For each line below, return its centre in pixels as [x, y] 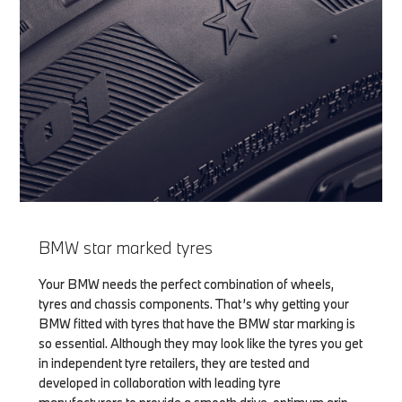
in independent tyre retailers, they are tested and [174, 363]
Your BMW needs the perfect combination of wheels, [186, 284]
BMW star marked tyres [125, 248]
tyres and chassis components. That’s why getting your [193, 304]
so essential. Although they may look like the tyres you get [200, 344]
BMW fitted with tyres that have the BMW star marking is [197, 324]
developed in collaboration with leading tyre [159, 383]
